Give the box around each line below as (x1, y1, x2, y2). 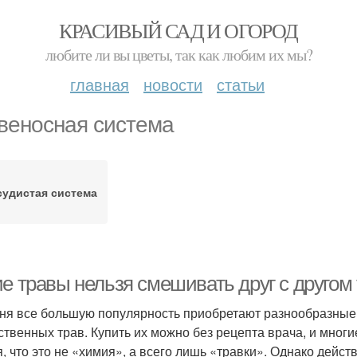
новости (143, 73, 202, 96)
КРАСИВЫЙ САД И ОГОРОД (59, 17, 298, 44)
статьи (217, 73, 265, 96)
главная (70, 73, 129, 96)
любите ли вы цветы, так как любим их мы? (45, 44, 312, 65)
